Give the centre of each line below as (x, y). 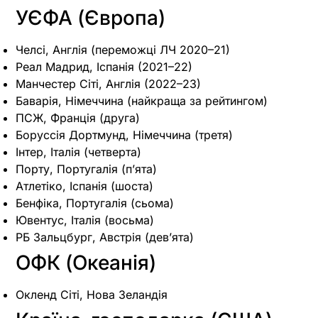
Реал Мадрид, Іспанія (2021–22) (104, 66)
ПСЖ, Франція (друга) (78, 117)
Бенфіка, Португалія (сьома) (95, 203)
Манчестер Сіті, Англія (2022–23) (108, 83)
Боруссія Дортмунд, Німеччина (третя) (124, 135)
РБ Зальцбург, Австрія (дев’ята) (105, 237)
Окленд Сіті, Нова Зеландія (92, 294)
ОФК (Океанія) (86, 262)
